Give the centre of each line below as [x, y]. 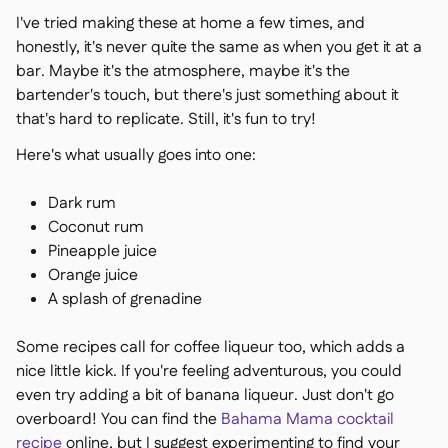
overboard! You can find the [118, 419]
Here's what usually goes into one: [136, 155]
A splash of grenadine [125, 299]
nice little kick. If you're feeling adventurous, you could [209, 371]
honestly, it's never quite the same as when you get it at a [219, 47]
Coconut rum [96, 227]
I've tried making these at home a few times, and [190, 23]
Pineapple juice [102, 251]
